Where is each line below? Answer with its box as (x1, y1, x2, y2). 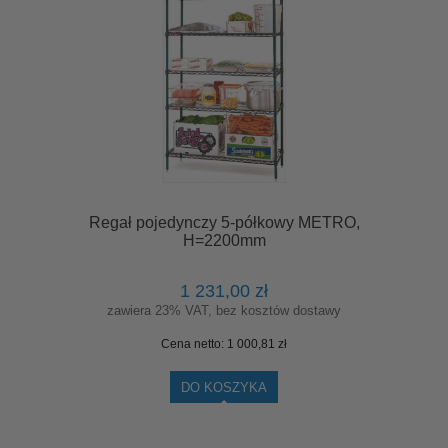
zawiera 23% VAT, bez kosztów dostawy (107, 303, 341, 319)
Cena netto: (161, 337, 227, 352)
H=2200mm (182, 232, 266, 250)
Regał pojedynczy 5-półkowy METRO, (88, 214, 360, 232)
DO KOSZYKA (181, 380, 267, 396)
